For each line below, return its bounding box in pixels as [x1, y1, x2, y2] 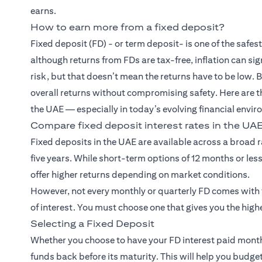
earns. [30, 5, 56, 17]
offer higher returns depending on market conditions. [30, 169, 250, 181]
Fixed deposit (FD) [30, 38, 106, 50]
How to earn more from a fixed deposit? [30, 22, 225, 33]
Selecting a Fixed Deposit [30, 218, 154, 230]
